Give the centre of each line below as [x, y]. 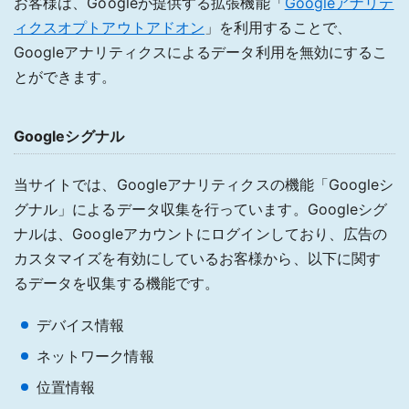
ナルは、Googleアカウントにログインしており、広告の [201, 233]
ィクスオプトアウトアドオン [110, 27]
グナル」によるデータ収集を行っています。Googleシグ [201, 209]
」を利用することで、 [278, 27]
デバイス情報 [81, 325]
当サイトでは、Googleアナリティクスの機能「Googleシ [204, 184]
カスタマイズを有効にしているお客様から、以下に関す [197, 258]
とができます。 [65, 76]
